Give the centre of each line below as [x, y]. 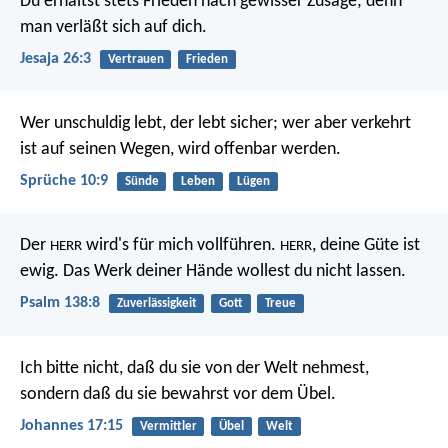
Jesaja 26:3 [55, 58]
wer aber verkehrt [344, 123]
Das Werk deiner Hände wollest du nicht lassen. [232, 272]
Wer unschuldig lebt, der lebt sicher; [149, 123]
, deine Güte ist [366, 246]
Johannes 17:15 [71, 425]
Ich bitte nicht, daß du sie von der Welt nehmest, [194, 368]
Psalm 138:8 [60, 303]
